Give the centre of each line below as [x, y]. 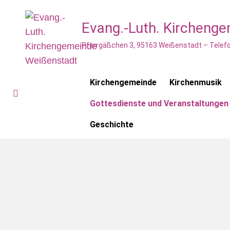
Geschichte [112, 124]
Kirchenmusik [196, 82]
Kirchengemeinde [123, 82]
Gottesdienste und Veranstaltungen [159, 103]
